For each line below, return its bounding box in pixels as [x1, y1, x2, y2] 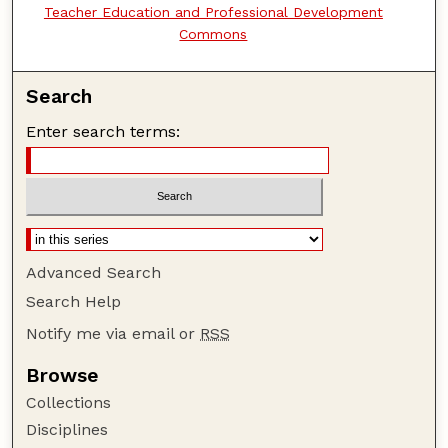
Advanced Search [26, 263, 162, 283]
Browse [26, 364, 100, 388]
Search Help [26, 292, 122, 312]
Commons [179, 25, 248, 42]
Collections [26, 393, 112, 413]
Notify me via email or [26, 324, 201, 344]
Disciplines [26, 420, 109, 440]
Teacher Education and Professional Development [43, 3, 383, 20]
